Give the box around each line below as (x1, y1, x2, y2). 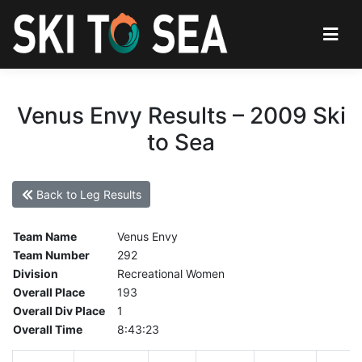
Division (13, 267, 58, 281)
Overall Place (13, 285, 85, 300)
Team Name (13, 229, 77, 244)
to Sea (147, 128, 215, 156)
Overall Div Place (13, 304, 105, 318)
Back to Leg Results (32, 187, 141, 201)
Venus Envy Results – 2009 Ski (16, 101, 346, 129)
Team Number (13, 248, 90, 263)
